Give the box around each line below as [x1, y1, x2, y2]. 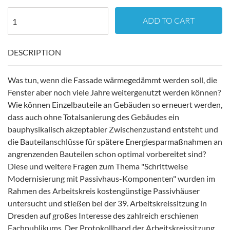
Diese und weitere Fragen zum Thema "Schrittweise [8, 161, 188, 171]
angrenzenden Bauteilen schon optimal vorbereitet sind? [8, 149, 206, 159]
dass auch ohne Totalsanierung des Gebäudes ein [8, 112, 179, 122]
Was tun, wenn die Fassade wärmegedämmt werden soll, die [8, 75, 217, 85]
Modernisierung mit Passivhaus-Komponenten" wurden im [8, 174, 215, 183]
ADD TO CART [143, 15, 195, 26]
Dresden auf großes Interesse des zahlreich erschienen [8, 210, 199, 220]
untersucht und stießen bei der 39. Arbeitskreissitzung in [8, 198, 207, 208]
